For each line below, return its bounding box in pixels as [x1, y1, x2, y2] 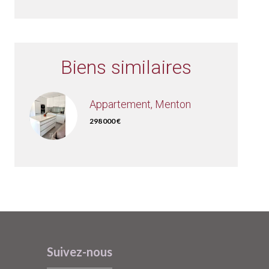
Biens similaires [61, 56, 192, 79]
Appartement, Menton [89, 98, 191, 111]
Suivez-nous [46, 244, 112, 259]
